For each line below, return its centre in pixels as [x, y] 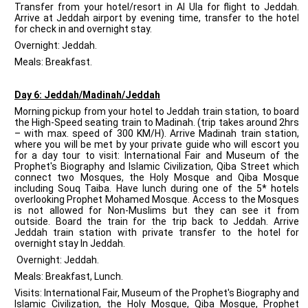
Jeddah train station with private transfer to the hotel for [157, 232]
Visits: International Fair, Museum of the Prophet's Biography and [157, 293]
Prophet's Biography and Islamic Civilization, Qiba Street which [157, 166]
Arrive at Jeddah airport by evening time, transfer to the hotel [157, 18]
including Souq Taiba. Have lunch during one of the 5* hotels [157, 188]
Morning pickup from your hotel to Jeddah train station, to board [157, 111]
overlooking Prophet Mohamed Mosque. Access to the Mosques [157, 199]
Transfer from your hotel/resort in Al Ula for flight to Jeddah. [157, 7]
